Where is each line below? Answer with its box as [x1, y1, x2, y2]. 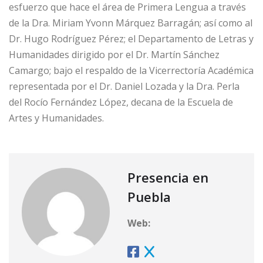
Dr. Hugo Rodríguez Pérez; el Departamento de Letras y [9, 32, 254, 45]
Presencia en [127, 168, 208, 186]
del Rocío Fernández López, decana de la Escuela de [9, 95, 233, 109]
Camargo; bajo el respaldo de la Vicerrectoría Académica [9, 63, 254, 77]
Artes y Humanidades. [9, 111, 104, 124]
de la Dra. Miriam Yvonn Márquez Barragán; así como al [9, 16, 252, 29]
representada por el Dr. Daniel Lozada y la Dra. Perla [9, 79, 240, 93]
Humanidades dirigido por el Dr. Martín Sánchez [9, 48, 220, 61]
